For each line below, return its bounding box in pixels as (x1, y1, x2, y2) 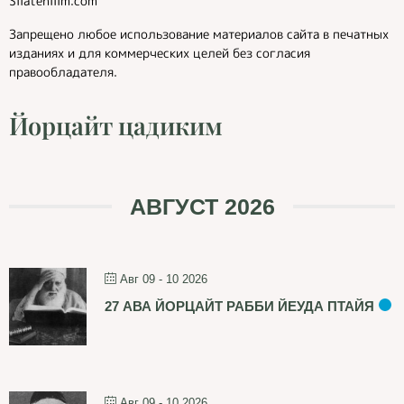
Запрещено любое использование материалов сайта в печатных (9, 25, 389, 42)
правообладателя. (9, 63, 117, 80)
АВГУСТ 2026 (129, 194, 275, 219)
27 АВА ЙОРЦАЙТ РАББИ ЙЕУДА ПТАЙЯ (105, 298, 374, 314)
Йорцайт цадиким (9, 109, 223, 142)
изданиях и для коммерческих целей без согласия (9, 44, 310, 61)
